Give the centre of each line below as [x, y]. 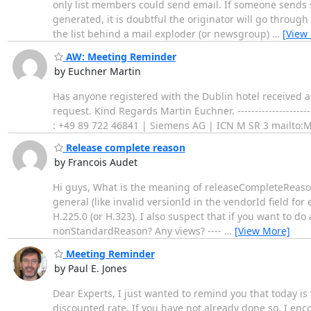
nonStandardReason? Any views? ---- [138, 231]
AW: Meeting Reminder [119, 56]
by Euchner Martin [97, 71]
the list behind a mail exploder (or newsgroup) [162, 34]
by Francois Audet [95, 162]
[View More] [262, 231]
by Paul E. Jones [90, 268]
